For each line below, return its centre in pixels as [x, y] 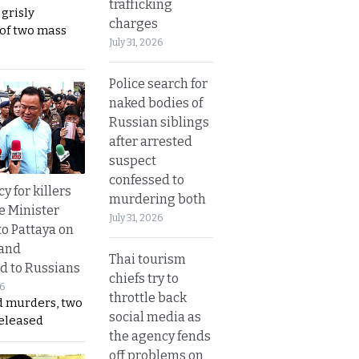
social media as [155, 317]
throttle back [148, 297]
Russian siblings [159, 122]
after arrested [151, 141]
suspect [133, 160]
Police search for [158, 83]
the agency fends [160, 336]
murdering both [157, 199]
